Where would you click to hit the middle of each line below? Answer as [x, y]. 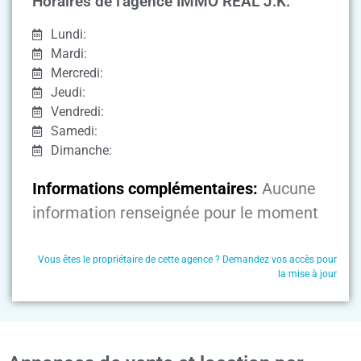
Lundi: [68, 34]
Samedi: [74, 131]
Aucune [289, 188]
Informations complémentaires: [145, 188]
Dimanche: [81, 150]
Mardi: [68, 53]
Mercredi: [77, 73]
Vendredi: [77, 111]
